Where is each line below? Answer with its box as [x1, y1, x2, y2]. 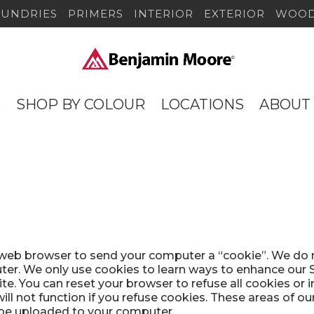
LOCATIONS [161, 95, 244, 113]
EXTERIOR [204, 7, 265, 21]
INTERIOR [134, 7, 193, 21]
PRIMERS [68, 7, 123, 21]
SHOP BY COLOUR [16, 95, 145, 113]
